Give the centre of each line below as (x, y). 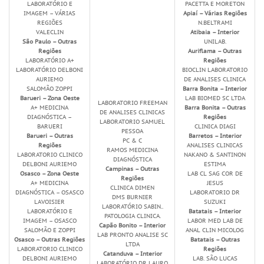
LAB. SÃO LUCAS (215, 258)
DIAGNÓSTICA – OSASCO (49, 192)
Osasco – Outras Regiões (49, 240)
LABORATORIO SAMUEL (132, 122)
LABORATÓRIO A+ (49, 60)
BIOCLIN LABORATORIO (215, 70)
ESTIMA (215, 164)
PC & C (132, 141)
